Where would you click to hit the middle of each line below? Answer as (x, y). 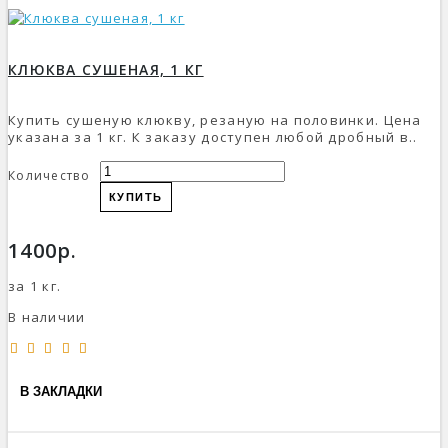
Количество (49, 175)
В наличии (47, 316)
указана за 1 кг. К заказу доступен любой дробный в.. (213, 136)
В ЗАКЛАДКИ (61, 392)
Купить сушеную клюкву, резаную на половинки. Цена (215, 119)
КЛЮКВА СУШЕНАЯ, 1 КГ (106, 69)
